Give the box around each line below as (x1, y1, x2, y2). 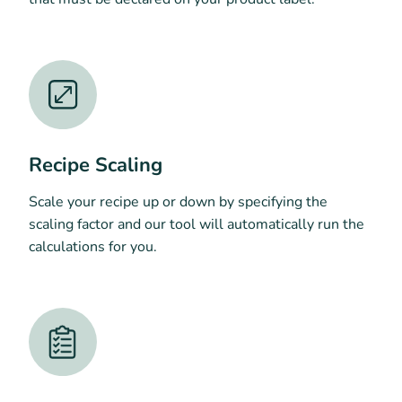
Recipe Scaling (29, 151, 162, 179)
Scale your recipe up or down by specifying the (29, 191, 328, 212)
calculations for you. (29, 236, 157, 257)
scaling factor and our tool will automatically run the (29, 214, 364, 234)
